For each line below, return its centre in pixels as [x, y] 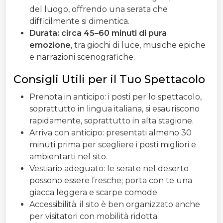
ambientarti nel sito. [68, 157]
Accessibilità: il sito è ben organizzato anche [115, 205]
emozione [50, 45]
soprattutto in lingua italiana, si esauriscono [114, 109]
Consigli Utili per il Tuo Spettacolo [109, 80]
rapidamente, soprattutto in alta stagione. [111, 121]
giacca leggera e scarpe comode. [94, 193]
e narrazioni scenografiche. [82, 57]
